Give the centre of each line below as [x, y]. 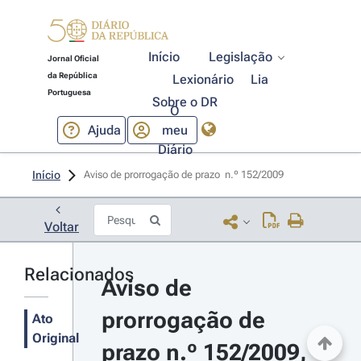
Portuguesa [69, 92]
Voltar [62, 227]
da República [72, 75]
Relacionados [79, 274]
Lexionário [203, 79]
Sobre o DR [185, 102]
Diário [175, 149]
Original [56, 338]
